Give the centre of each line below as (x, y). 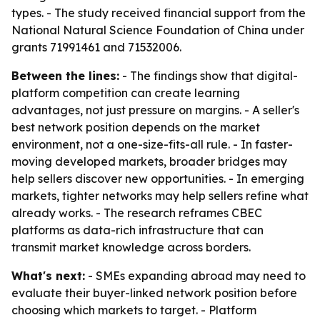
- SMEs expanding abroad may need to (195, 276)
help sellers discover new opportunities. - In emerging (158, 179)
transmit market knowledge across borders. (131, 247)
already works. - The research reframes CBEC (137, 213)
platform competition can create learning (126, 93)
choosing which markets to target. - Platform (134, 310)
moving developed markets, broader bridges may (149, 161)
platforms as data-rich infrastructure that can (137, 230)
